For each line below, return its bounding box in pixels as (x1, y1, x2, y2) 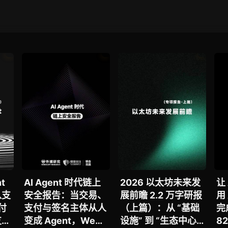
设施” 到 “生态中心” (120, 215, 201, 226)
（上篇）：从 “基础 (120, 203, 199, 214)
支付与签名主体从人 (24, 203, 107, 214)
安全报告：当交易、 (24, 190, 107, 201)
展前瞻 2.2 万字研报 (120, 190, 202, 201)
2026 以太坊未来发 (120, 177, 201, 188)
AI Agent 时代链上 (24, 177, 101, 188)
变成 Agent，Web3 (24, 215, 107, 226)
